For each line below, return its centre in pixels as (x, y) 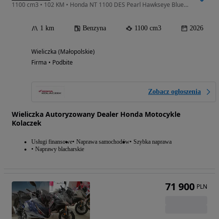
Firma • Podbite (52, 62)
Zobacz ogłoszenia (175, 91)
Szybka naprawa (153, 142)
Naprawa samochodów (103, 142)
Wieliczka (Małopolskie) (63, 51)
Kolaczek (27, 123)
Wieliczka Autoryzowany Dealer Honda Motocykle (96, 114)
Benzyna (94, 28)
